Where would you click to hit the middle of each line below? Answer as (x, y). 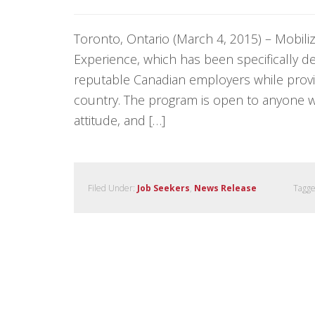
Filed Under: (112, 188)
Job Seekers (163, 188)
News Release (225, 188)
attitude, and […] (120, 120)
